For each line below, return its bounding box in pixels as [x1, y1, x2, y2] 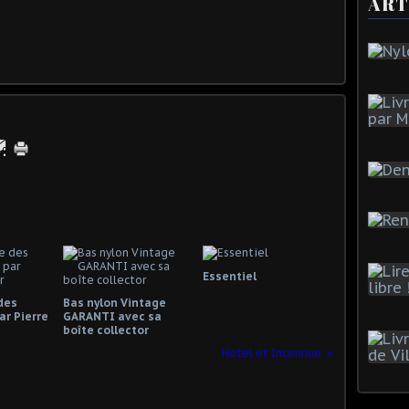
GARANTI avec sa [63, 309, 162, 323]
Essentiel [202, 268, 257, 283]
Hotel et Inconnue [222, 345, 321, 360]
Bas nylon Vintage [63, 295, 166, 309]
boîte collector [63, 322, 149, 337]
